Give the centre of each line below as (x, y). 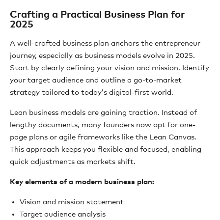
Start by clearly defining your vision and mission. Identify (110, 68)
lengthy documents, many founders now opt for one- (103, 125)
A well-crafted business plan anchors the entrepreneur (105, 43)
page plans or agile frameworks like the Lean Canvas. (103, 137)
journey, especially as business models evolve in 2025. (102, 56)
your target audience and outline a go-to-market (96, 80)
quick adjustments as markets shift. (73, 162)
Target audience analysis (63, 214)
